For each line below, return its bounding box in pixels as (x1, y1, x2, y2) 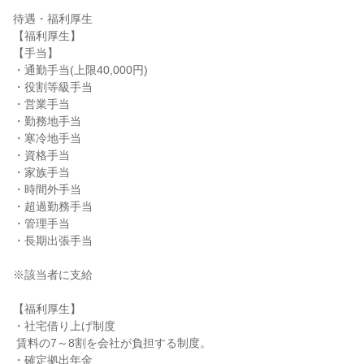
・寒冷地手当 (13, 132, 81, 145)
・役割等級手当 (13, 80, 93, 93)
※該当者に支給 (13, 268, 93, 281)
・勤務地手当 (13, 115, 81, 128)
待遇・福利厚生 (13, 12, 93, 25)
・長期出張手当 (13, 234, 93, 247)
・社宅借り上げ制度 (13, 319, 115, 332)
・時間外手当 (13, 183, 81, 196)
